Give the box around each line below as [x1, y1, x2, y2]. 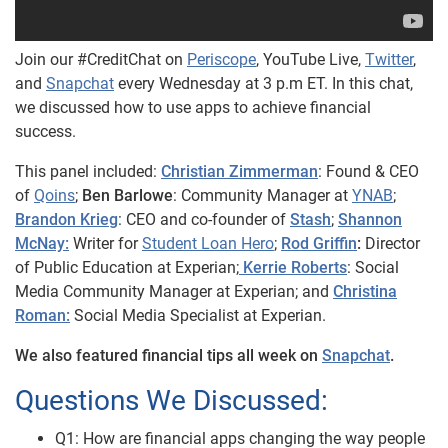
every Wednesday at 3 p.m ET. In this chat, [114, 74, 413, 93]
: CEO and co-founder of [118, 210, 290, 229]
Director [361, 234, 420, 253]
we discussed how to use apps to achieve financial [15, 98, 371, 117]
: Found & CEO [318, 162, 419, 181]
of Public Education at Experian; [15, 258, 239, 277]
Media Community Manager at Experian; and [15, 282, 333, 301]
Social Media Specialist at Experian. [70, 306, 326, 325]
